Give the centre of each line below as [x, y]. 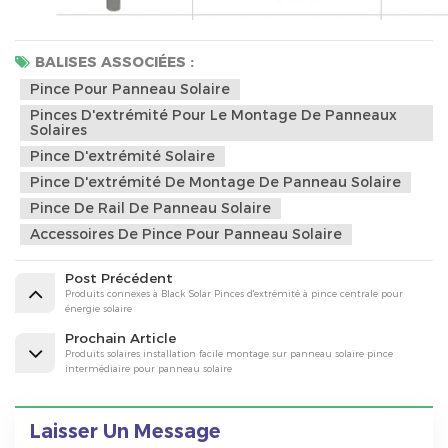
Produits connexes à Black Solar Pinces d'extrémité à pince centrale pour [234, 293]
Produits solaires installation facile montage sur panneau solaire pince [229, 353]
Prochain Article [120, 337]
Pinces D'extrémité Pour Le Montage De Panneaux [213, 114]
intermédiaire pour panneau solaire [148, 368]
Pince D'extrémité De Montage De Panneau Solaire [215, 181]
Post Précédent [119, 277]
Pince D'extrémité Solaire [122, 155]
